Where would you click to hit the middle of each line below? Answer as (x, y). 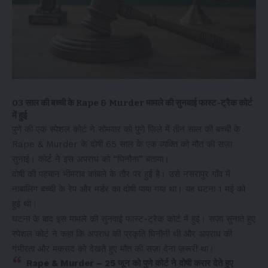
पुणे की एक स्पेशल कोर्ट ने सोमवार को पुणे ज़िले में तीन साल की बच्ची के (126, 129)
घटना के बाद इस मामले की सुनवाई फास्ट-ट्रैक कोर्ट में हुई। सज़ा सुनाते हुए (134, 219)
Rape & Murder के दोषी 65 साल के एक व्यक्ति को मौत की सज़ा (122, 144)
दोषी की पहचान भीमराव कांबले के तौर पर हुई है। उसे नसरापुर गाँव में (121, 174)
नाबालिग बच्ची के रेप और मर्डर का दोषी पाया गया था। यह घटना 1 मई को (129, 189)
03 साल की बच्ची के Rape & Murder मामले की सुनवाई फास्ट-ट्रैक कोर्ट (132, 103)
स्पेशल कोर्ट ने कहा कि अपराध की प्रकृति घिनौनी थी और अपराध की (122, 234)
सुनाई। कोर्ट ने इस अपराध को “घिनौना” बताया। (91, 159)
